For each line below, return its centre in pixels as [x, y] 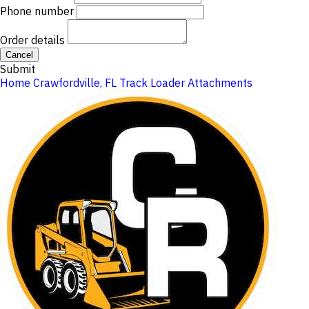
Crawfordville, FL [75, 83]
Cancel [19, 55]
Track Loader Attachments [186, 83]
